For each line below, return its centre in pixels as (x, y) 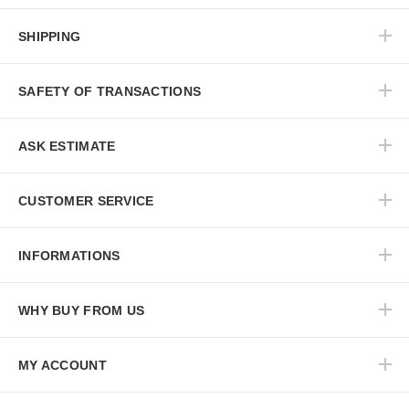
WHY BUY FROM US (82, 311)
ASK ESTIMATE (67, 147)
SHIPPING (50, 37)
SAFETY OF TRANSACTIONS (110, 92)
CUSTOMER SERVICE (86, 201)
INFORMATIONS (69, 256)
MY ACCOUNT (63, 366)
